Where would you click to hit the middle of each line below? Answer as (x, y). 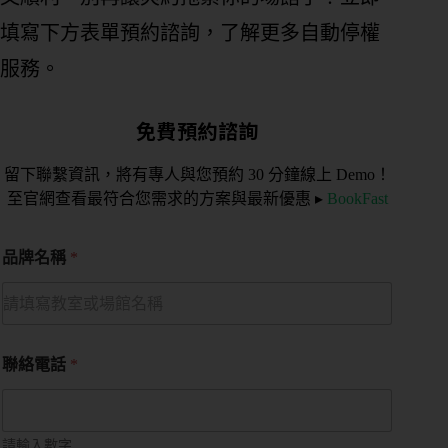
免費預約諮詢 (197, 131)
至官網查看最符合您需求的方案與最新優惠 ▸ (166, 199)
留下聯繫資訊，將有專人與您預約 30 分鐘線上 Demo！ (197, 175)
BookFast (357, 199)
